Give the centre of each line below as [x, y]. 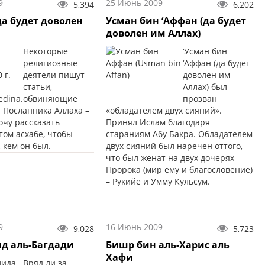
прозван [200, 99]
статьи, [37, 87]
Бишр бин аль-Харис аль [167, 245]
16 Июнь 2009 [134, 227]
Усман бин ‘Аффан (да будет [176, 21]
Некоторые [45, 51]
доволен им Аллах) [153, 33]
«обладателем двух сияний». [164, 111]
